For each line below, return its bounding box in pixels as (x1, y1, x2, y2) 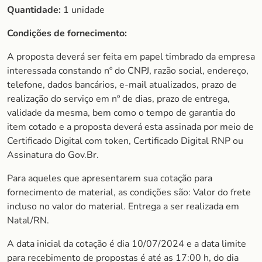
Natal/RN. (7, 214, 49, 227)
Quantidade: (7, 4, 61, 16)
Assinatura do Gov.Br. (7, 149, 99, 161)
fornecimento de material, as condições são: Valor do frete (7, 186, 251, 199)
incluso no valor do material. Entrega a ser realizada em (7, 200, 239, 213)
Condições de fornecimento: (7, 27, 127, 40)
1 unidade (61, 4, 105, 16)
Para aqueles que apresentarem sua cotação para (7, 172, 212, 185)
